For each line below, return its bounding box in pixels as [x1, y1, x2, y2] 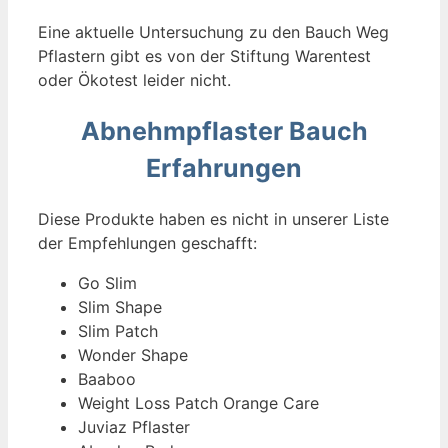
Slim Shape [78, 297, 162, 318]
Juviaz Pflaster [78, 417, 190, 438]
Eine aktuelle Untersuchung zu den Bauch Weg [38, 21, 389, 42]
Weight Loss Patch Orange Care [78, 393, 319, 414]
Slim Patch [78, 321, 158, 342]
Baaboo [78, 369, 136, 390]
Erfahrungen [146, 152, 302, 183]
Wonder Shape [78, 345, 188, 366]
